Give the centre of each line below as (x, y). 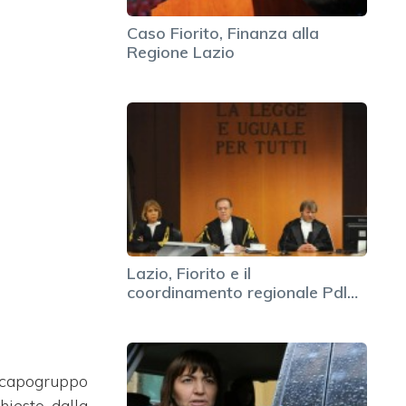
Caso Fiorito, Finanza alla (223, 34)
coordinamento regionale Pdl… (242, 293)
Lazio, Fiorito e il (189, 274)
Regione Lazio (181, 53)
